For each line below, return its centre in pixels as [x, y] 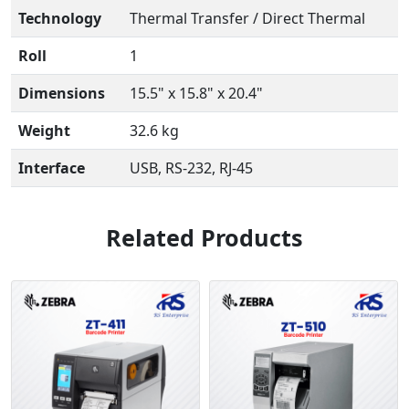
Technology [60, 18]
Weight [44, 131]
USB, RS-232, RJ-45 [191, 168]
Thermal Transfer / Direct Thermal [247, 18]
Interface [52, 168]
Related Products [204, 237]
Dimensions [62, 93]
